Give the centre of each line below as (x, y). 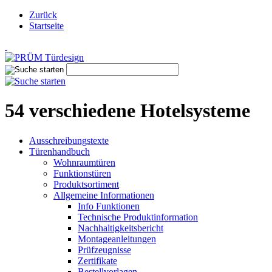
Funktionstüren (82, 173)
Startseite (46, 26)
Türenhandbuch (59, 151)
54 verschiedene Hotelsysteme (127, 111)
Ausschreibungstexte (69, 140)
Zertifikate (97, 260)
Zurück (43, 15)
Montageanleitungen (117, 239)
